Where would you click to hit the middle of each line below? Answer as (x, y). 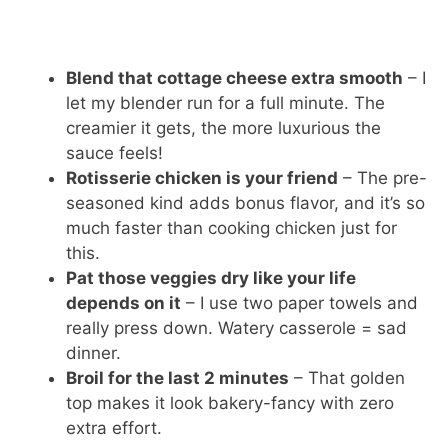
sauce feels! (115, 153)
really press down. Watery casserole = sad (237, 328)
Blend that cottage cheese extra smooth (235, 78)
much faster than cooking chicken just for (232, 228)
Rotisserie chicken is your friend (202, 178)
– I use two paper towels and (300, 303)
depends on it (124, 303)
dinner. (94, 353)
